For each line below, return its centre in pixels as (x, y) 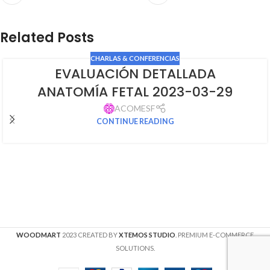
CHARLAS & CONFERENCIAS (135, 58)
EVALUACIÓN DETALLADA (135, 74)
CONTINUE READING (135, 122)
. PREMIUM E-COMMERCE (215, 235)
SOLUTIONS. (135, 248)
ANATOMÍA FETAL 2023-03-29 (135, 92)
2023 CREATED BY (90, 235)
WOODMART (39, 235)
